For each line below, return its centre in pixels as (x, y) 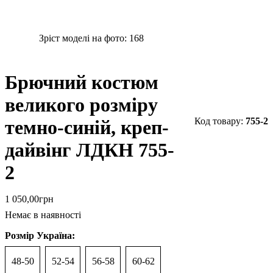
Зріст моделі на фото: (84, 38)
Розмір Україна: (40, 236)
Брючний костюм (82, 83)
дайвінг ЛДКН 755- (90, 150)
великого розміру (81, 105)
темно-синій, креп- (87, 128)
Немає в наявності (43, 215)
